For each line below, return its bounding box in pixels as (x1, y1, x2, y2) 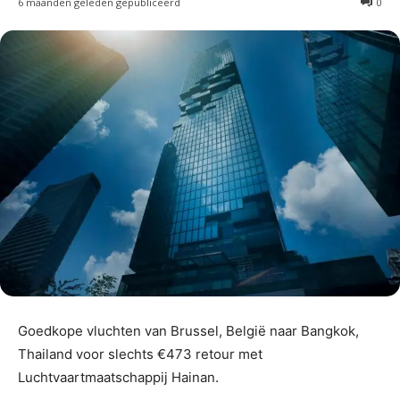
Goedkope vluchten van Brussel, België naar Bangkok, (18, 322, 359, 340)
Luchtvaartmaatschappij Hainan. (18, 369, 219, 387)
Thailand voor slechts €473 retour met (18, 346, 262, 363)
